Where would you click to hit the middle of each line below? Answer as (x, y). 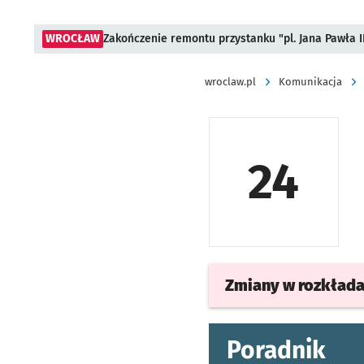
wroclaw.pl (230, 82)
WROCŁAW (73, 39)
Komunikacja (310, 82)
